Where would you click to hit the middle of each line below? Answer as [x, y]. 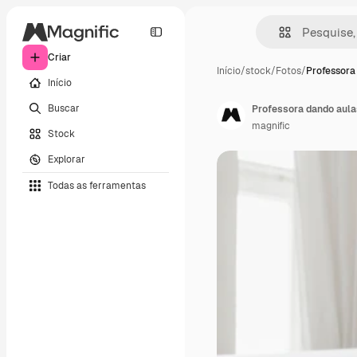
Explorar [67, 159]
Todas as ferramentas [97, 185]
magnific [271, 126]
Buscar [64, 108]
